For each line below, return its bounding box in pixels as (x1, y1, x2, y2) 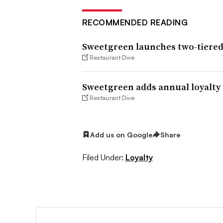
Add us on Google (90, 130, 152, 139)
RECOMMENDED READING (82, 17, 188, 27)
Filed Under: (82, 152, 123, 162)
